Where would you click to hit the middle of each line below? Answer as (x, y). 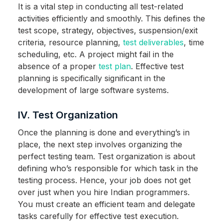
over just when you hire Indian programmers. (104, 192)
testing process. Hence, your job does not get (104, 180)
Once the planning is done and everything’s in (104, 133)
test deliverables (153, 43)
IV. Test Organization (68, 115)
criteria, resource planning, (70, 43)
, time (194, 43)
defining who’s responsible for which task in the (108, 168)
